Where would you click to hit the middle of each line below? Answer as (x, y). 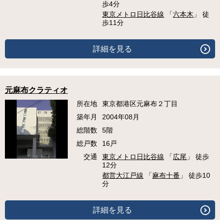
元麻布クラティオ (36, 90)
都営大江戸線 (123, 176)
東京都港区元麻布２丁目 (140, 104)
